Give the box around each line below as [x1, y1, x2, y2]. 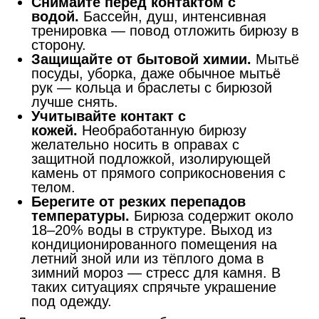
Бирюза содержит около [134, 207, 293, 224]
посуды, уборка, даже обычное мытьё [31, 65, 281, 81]
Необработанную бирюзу [82, 122, 246, 138]
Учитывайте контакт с [31, 108, 186, 124]
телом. [31, 179, 75, 195]
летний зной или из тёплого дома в [31, 250, 264, 266]
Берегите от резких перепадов [31, 193, 246, 209]
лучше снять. [31, 93, 118, 110]
